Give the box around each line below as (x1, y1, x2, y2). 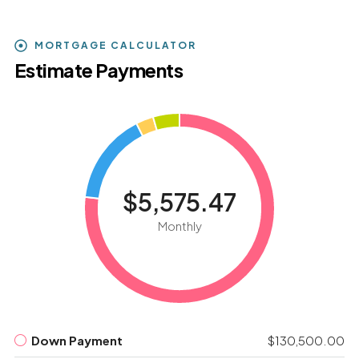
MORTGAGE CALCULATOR (34, 39, 196, 52)
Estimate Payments (14, 58, 184, 83)
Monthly (157, 218, 202, 234)
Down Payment (30, 333, 123, 349)
